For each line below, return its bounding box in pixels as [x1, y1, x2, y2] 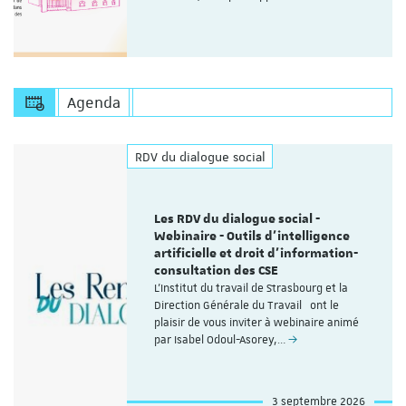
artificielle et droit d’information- [154, 246, 359, 263]
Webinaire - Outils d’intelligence [154, 228, 351, 246]
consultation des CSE [154, 263, 279, 280]
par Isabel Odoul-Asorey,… [154, 333, 289, 348]
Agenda [66, 92, 121, 113]
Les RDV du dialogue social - [154, 211, 321, 228]
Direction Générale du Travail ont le [154, 298, 340, 314]
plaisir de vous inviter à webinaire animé [154, 315, 360, 331]
